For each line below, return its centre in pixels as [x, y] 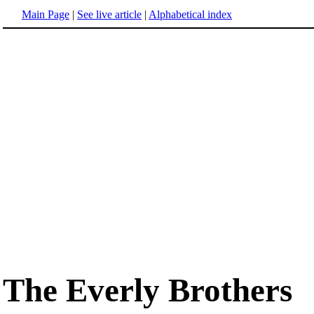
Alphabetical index [190, 14]
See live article [109, 14]
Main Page [46, 14]
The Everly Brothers [148, 291]
